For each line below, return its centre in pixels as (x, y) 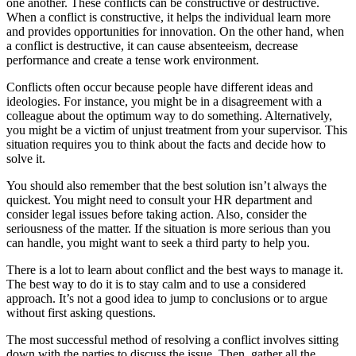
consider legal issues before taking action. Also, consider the (157, 214)
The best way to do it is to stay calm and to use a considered (156, 284)
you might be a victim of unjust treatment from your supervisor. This (177, 130)
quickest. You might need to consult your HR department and (159, 199)
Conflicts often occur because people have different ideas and (160, 87)
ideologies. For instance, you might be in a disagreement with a (164, 101)
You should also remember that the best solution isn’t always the (166, 185)
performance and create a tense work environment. (133, 60)
